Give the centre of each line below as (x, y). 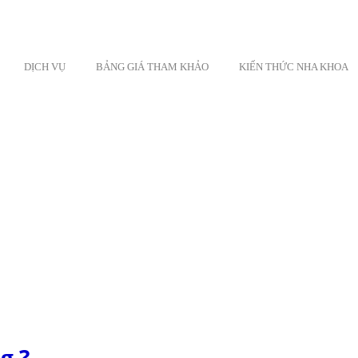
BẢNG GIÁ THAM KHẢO (152, 67)
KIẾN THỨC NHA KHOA (294, 67)
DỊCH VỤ (45, 67)
